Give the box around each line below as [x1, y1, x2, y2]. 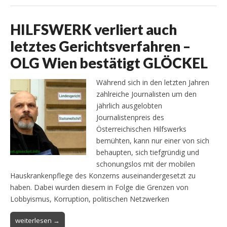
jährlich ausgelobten [96, 101, 162, 111]
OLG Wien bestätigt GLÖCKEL [10, 54, 208, 71]
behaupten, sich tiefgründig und [96, 147, 199, 158]
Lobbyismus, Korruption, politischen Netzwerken [10, 194, 169, 204]
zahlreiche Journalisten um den [96, 89, 197, 99]
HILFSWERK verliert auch [10, 20, 177, 38]
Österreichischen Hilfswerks [96, 124, 186, 134]
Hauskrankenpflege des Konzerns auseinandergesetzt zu [10, 171, 196, 181]
